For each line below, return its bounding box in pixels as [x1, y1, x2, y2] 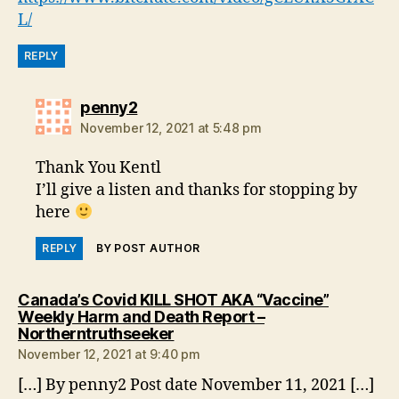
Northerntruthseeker [18, 323, 175, 343]
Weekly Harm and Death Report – [18, 306, 265, 326]
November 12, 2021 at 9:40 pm [18, 346, 200, 362]
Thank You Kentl [36, 157, 162, 178]
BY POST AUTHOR [96, 240, 200, 255]
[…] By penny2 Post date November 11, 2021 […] [18, 374, 374, 395]
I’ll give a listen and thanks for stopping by [36, 179, 358, 200]
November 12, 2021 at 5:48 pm [80, 119, 262, 135]
